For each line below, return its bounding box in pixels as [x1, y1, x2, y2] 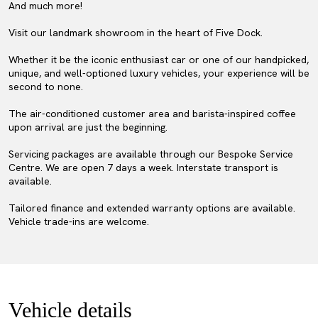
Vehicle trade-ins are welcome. [9, 215, 149, 228]
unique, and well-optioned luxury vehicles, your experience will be [9, 67, 309, 79]
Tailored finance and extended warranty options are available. [9, 202, 295, 214]
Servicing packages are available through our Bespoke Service [9, 148, 293, 160]
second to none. [9, 80, 83, 93]
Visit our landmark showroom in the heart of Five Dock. [9, 26, 263, 39]
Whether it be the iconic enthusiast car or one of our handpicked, [9, 53, 309, 66]
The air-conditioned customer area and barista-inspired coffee [9, 107, 296, 120]
